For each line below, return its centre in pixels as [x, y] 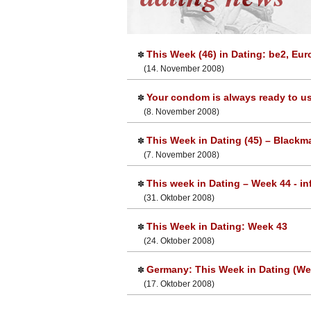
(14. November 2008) [181, 69]
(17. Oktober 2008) [176, 284]
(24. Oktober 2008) [176, 241]
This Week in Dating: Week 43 [217, 226]
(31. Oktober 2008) [176, 198]
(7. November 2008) [178, 155]
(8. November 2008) [178, 112]
